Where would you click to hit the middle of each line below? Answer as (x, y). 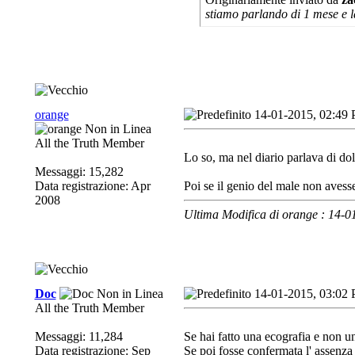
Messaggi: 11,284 (78, 336)
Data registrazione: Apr (92, 186)
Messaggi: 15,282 (79, 172)
